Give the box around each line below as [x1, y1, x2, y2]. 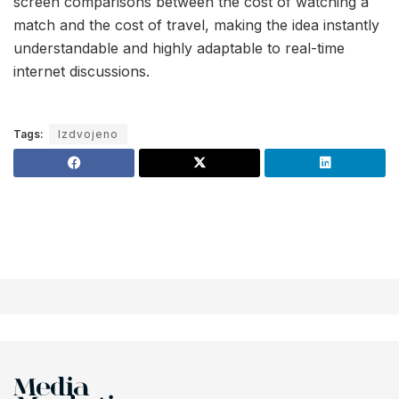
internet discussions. [13, 62, 150, 81]
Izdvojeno [58, 127, 118, 142]
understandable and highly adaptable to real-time [13, 39, 345, 58]
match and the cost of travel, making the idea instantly [13, 16, 379, 35]
